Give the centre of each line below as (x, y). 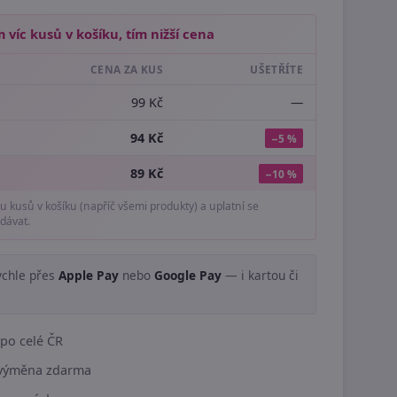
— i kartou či (260, 275)
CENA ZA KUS (127, 69)
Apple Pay (89, 275)
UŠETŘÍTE (276, 69)
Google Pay (188, 275)
